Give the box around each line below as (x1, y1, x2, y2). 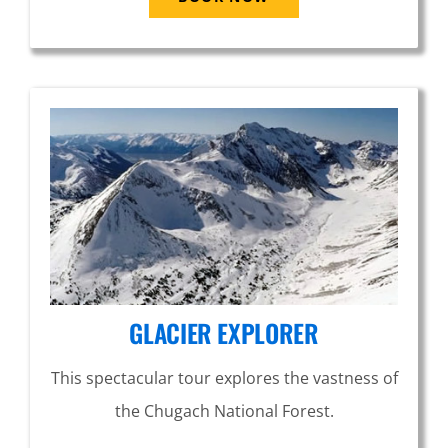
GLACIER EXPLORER (129, 314, 319, 352)
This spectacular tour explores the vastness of (50, 367, 398, 390)
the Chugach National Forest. (114, 400, 334, 423)
